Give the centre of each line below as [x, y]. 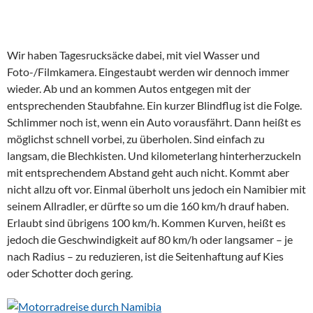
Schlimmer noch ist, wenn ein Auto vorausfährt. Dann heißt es [154, 122]
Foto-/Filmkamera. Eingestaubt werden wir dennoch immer [148, 72]
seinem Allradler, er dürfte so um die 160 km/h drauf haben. [148, 206]
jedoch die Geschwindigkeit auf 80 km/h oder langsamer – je [150, 239]
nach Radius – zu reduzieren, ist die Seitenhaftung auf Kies [145, 256]
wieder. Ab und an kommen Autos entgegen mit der [129, 88]
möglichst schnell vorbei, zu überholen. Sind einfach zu [136, 139]
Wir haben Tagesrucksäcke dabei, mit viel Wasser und [133, 55]
